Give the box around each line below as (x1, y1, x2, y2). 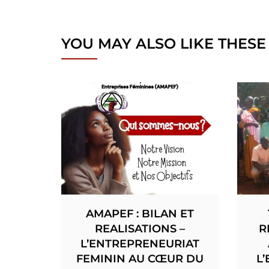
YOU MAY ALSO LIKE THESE (61, 34, 266, 52)
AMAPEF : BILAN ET (86, 207, 195, 220)
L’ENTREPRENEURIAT (80, 237, 200, 250)
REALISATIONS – (95, 222, 186, 235)
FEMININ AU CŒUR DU (76, 252, 204, 265)
